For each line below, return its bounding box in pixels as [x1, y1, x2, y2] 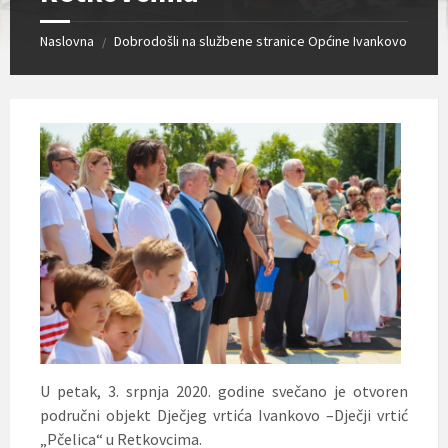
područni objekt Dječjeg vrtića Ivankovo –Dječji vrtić [40, 405, 408, 425]
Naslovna [40, 32, 94, 51]
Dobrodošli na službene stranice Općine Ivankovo [114, 32, 407, 51]
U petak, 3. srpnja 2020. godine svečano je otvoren [40, 381, 408, 401]
